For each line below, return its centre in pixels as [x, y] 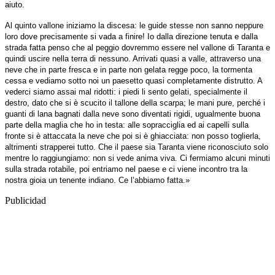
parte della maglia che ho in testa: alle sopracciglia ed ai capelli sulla [127, 125]
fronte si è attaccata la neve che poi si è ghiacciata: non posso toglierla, [133, 136]
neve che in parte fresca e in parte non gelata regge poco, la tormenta [129, 69]
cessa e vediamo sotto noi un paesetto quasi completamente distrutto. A [134, 80]
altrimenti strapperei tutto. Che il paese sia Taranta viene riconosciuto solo [137, 147]
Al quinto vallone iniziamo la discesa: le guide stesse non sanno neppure [134, 25]
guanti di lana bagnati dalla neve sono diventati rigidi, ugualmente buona [133, 114]
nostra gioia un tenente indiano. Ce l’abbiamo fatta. [95, 180]
